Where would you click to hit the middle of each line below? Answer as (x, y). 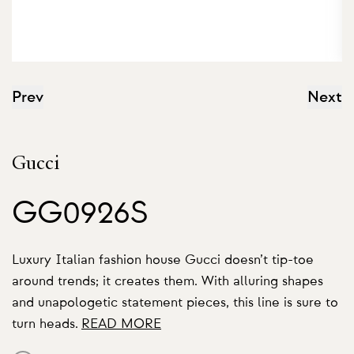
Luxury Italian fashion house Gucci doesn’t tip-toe (163, 260)
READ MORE (121, 324)
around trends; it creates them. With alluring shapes (168, 281)
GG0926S (80, 213)
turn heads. (45, 324)
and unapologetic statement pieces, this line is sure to (175, 302)
